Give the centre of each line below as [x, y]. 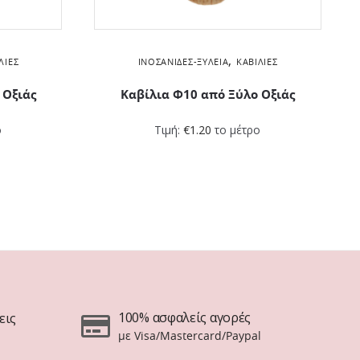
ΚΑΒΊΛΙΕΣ [257, 61]
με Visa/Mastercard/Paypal [190, 335]
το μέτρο [236, 129]
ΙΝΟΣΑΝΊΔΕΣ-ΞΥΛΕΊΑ [183, 61]
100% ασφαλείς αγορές [185, 317]
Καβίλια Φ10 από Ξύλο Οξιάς [207, 94]
